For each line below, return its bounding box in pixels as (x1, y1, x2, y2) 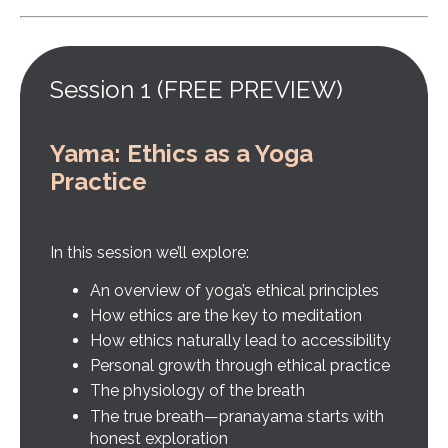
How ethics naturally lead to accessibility (90, 331, 391, 351)
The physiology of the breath (90, 381, 305, 401)
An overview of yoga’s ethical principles (90, 280, 379, 300)
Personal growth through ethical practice (90, 356, 390, 376)
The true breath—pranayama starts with (90, 406, 384, 426)
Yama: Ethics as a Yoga (50, 138, 313, 168)
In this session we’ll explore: (50, 242, 249, 262)
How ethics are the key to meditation (90, 305, 362, 325)
